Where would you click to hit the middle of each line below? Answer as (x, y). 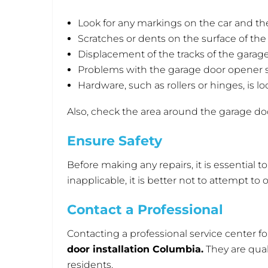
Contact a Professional (145, 210)
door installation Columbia (134, 249)
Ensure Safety (116, 141)
